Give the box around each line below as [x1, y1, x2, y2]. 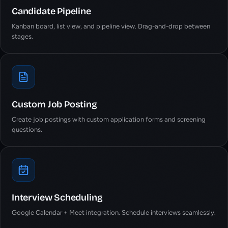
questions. [12, 126, 42, 133]
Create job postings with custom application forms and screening [12, 116, 206, 123]
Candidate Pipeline [12, 6, 91, 17]
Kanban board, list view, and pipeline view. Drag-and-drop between [12, 22, 210, 30]
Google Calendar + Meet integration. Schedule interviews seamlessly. [12, 209, 216, 216]
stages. [12, 33, 33, 40]
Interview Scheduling [12, 192, 103, 203]
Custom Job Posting [12, 99, 97, 110]
